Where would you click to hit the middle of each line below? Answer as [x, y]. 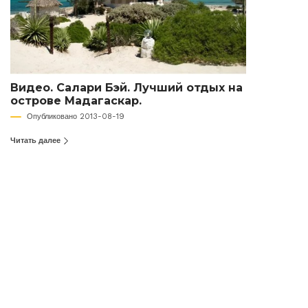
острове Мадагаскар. [76, 100]
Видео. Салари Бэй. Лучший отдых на [126, 87]
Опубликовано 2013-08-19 [76, 116]
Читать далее [36, 140]
